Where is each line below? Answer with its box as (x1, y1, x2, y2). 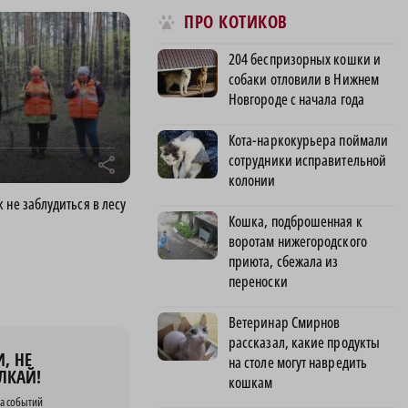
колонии (229, 169, 276, 190)
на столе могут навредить (229, 352, 367, 372)
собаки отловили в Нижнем (229, 68, 379, 89)
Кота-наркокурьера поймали (229, 129, 389, 150)
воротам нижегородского (229, 230, 367, 251)
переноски (229, 270, 288, 291)
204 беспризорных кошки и (229, 48, 381, 69)
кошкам (229, 372, 273, 393)
